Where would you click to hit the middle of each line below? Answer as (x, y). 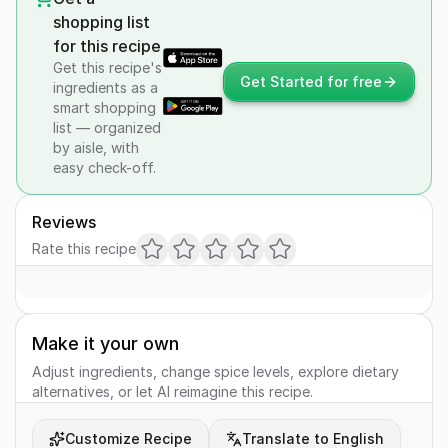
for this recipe (107, 46)
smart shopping (104, 107)
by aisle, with (96, 147)
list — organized (107, 127)
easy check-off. (104, 167)
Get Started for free (311, 81)
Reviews (64, 222)
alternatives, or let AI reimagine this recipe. (172, 391)
